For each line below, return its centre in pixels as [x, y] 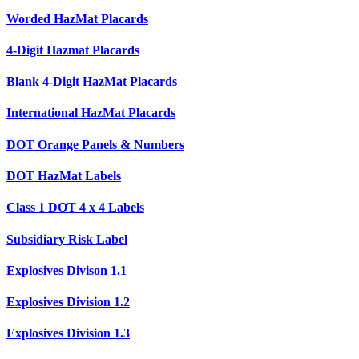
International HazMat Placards [91, 113]
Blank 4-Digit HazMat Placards [92, 82]
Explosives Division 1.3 [68, 333]
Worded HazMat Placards [77, 18]
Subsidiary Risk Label [67, 239]
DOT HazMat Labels [64, 176]
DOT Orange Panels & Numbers [95, 144]
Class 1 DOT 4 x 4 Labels [75, 208]
